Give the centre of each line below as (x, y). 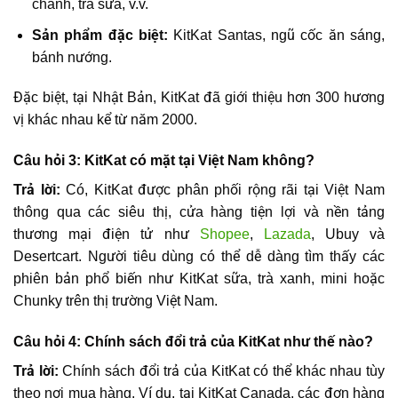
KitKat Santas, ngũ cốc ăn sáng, (279, 35)
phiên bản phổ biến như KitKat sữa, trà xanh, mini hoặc (199, 279)
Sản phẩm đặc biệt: (103, 35)
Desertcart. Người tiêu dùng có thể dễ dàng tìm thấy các (199, 257)
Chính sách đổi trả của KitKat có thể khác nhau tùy (222, 370)
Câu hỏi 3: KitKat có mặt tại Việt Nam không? (164, 161)
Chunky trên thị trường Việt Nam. (115, 301)
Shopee (224, 235)
